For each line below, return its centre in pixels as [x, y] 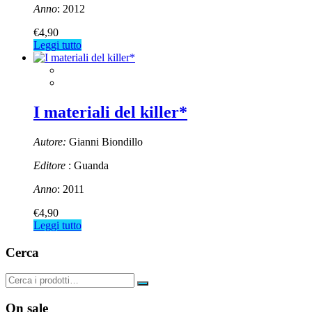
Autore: [50, 141]
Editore [49, 165]
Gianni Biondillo [104, 141]
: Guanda [87, 165]
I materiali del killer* [110, 112]
